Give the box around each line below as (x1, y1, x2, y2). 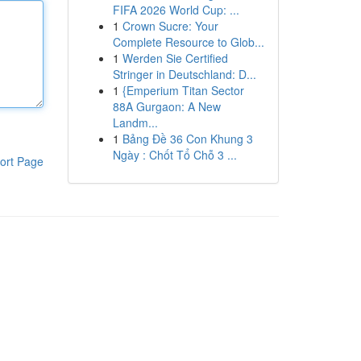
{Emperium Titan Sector (122, 82, 244, 98)
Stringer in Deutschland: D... (112, 66, 256, 82)
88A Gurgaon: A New (112, 98, 221, 114)
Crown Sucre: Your (122, 18, 218, 34)
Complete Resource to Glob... (112, 34, 264, 50)
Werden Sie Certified (122, 50, 228, 66)
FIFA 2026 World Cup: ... (112, 2, 239, 18)
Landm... (112, 114, 158, 131)
